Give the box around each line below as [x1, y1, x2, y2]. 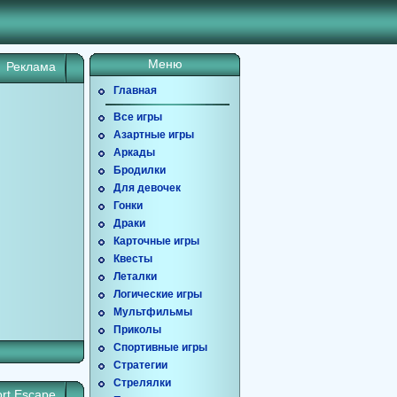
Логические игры [113, 288, 202, 300]
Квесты [113, 253, 152, 265]
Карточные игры [113, 235, 199, 247]
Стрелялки [113, 377, 171, 389]
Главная [113, 84, 157, 97]
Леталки [113, 270, 157, 283]
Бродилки [113, 164, 166, 176]
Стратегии [113, 359, 167, 371]
